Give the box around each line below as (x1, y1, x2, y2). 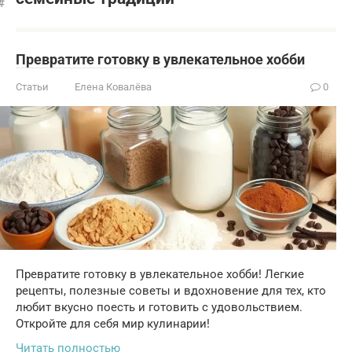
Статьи (16, 81, 49, 93)
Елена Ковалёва (75, 81, 152, 93)
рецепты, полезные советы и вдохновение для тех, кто (16, 284, 326, 299)
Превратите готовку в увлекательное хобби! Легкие (16, 267, 304, 282)
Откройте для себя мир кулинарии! (16, 317, 210, 332)
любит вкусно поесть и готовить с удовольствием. (16, 300, 302, 315)
